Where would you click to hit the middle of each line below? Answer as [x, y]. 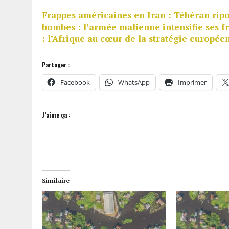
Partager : [56, 64]
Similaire [56, 180]
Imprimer [192, 82]
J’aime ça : [56, 114]
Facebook [75, 82]
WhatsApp [134, 82]
